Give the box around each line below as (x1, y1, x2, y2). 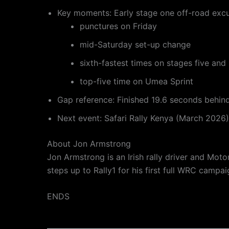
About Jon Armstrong (47, 138, 131, 149)
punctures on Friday (80, 20, 157, 31)
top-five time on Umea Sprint (80, 76, 193, 86)
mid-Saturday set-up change (80, 39, 191, 50)
